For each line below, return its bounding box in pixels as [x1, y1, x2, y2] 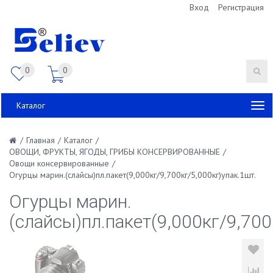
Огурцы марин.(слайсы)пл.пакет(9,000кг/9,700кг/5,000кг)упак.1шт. [9, 169, 256, 180]
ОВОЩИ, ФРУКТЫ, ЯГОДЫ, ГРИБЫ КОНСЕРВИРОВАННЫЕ [9, 146, 220, 157]
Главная [26, 135, 55, 146]
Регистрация [218, 2, 264, 13]
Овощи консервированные [9, 158, 109, 169]
